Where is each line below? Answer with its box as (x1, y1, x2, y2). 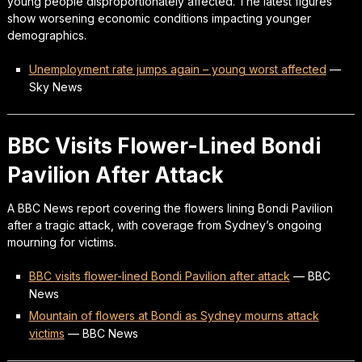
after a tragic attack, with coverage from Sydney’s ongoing (6, 217, 322, 232)
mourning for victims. (6, 234, 116, 249)
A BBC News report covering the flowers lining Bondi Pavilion (6, 200, 333, 215)
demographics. (6, 27, 86, 42)
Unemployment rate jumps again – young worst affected (28, 61, 326, 76)
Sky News (28, 79, 82, 94)
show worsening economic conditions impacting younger (6, 11, 311, 25)
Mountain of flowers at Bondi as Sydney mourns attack (28, 308, 319, 322)
